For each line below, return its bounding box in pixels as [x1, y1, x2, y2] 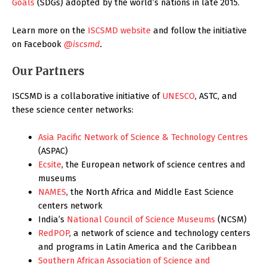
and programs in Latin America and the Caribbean [38, 241, 237, 253]
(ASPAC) [38, 145, 68, 157]
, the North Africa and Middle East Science [66, 187, 234, 198]
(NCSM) [215, 214, 247, 225]
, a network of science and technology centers [69, 228, 250, 239]
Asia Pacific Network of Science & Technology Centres [38, 132, 248, 143]
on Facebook [12, 38, 64, 49]
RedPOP [38, 228, 69, 239]
